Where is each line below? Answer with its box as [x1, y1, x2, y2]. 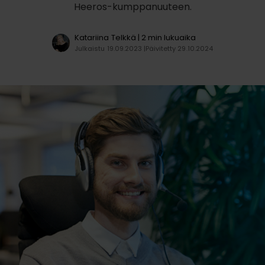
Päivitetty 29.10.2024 [146, 44, 213, 53]
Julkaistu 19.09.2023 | [75, 44, 146, 53]
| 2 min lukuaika [135, 32, 196, 43]
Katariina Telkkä [75, 32, 136, 43]
